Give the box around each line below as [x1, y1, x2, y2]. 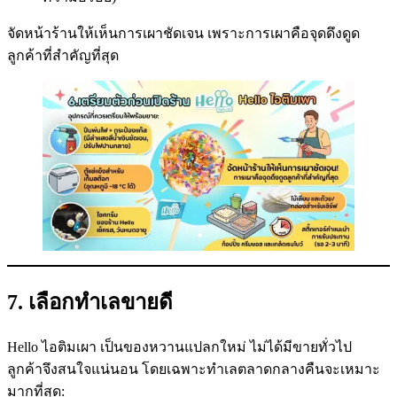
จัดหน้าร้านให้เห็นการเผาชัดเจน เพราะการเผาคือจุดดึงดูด [7, 25, 360, 41]
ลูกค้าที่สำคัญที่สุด [7, 47, 119, 63]
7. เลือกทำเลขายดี [7, 290, 173, 314]
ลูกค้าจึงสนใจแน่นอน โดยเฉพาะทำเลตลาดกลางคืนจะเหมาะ [7, 362, 380, 378]
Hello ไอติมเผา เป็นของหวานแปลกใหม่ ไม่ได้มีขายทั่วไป [7, 339, 352, 355]
